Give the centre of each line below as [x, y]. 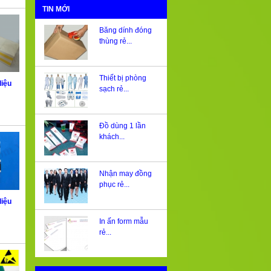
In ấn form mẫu [123, 222]
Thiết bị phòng [122, 78]
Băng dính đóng [125, 31]
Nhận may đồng [125, 174]
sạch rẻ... [114, 89]
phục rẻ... [114, 185]
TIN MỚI [56, 9]
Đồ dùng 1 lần [122, 126]
